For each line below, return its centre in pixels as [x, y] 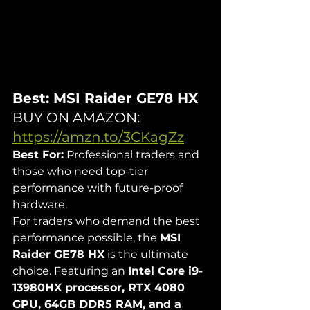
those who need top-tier [82, 172]
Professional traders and [133, 155]
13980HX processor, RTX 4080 [100, 288]
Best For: [38, 155]
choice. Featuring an [70, 271]
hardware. [40, 205]
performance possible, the [86, 238]
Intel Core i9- [165, 271]
